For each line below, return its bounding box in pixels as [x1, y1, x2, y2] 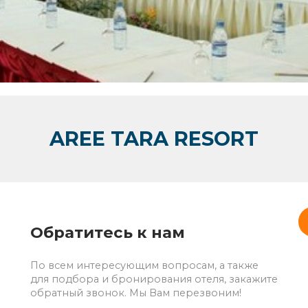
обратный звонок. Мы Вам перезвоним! [30, 287, 241, 300]
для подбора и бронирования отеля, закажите [30, 273, 278, 286]
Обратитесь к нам [30, 222, 185, 242]
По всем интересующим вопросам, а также [30, 259, 258, 272]
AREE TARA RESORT [49, 126, 258, 151]
